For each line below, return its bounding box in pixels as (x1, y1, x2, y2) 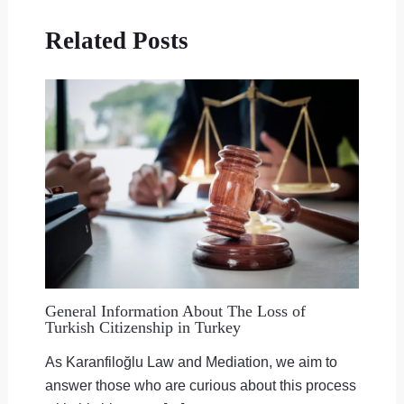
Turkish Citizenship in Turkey (44, 318, 241, 337)
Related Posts (44, 26, 188, 54)
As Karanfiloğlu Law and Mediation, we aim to (44, 353, 337, 371)
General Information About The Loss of (44, 302, 306, 321)
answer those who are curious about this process (44, 377, 356, 394)
